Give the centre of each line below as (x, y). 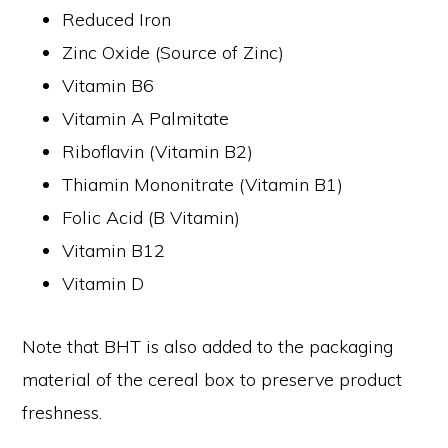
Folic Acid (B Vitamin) (151, 217)
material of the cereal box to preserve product (212, 379)
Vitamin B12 (114, 250)
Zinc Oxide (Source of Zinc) (173, 52)
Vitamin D (103, 283)
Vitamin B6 (108, 85)
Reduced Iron (117, 19)
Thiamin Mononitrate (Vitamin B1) (203, 184)
